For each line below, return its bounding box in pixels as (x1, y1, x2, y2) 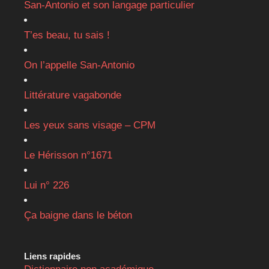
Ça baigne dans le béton (24, 209, 132, 221)
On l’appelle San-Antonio (24, 59, 134, 71)
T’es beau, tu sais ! (24, 29, 110, 41)
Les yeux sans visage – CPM (24, 119, 156, 131)
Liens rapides (24, 250, 80, 261)
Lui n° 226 (24, 179, 69, 191)
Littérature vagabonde (24, 89, 121, 101)
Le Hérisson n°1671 (24, 149, 112, 161)
